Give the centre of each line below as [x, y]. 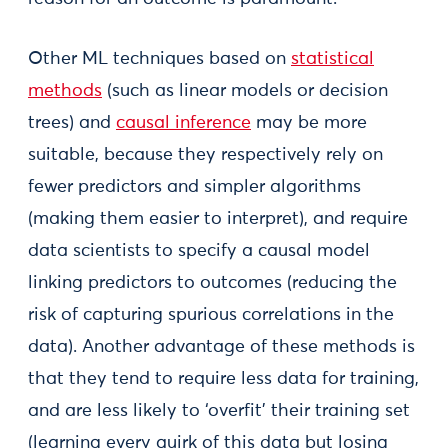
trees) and [72, 123]
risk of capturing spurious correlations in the [211, 315]
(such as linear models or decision [245, 91]
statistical [332, 59]
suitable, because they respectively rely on [205, 155]
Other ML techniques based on [159, 59]
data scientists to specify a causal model [199, 251]
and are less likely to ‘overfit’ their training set [219, 411]
